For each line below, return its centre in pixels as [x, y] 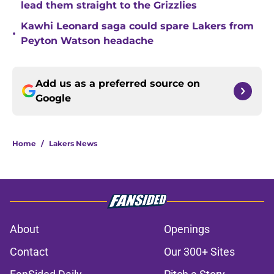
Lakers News [73, 144]
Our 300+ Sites [199, 252]
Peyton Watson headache [87, 41]
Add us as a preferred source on [118, 84]
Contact [29, 252]
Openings [187, 229]
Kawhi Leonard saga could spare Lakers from [137, 26]
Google [53, 98]
